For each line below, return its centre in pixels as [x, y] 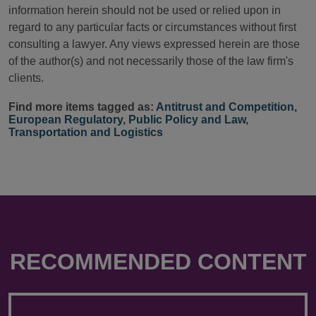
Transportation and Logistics [86, 133]
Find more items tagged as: [82, 107]
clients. [26, 78]
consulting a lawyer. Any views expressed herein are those [154, 44]
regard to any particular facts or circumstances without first [152, 28]
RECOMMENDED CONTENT [158, 262]
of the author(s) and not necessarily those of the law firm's [151, 61]
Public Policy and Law [187, 120]
